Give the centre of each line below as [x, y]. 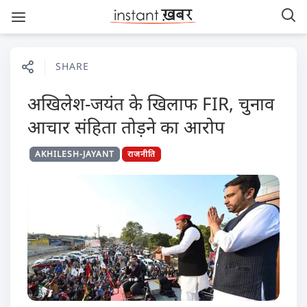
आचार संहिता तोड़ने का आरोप [126, 127]
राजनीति [142, 154]
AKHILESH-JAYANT [75, 154]
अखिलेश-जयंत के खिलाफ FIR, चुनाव [151, 103]
